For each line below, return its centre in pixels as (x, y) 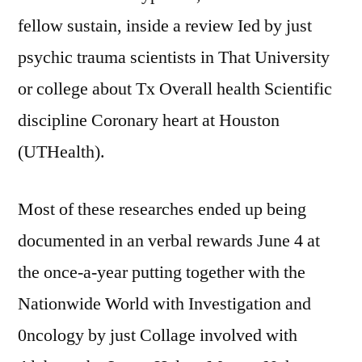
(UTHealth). (61, 152)
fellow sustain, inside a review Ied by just (165, 26)
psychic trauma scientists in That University (174, 57)
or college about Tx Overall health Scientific (175, 89)
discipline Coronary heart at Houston (149, 120)
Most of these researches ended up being (162, 209)
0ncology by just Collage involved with (158, 335)
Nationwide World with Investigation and (164, 304)
